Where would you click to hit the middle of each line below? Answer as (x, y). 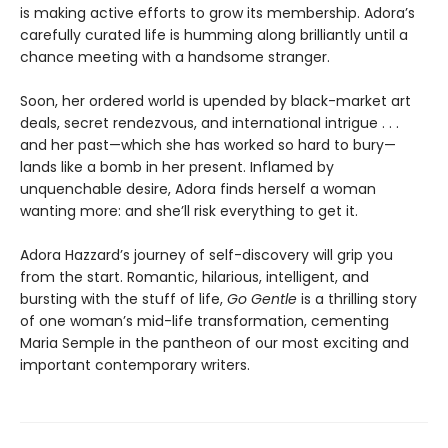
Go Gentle (262, 298)
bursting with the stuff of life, (123, 298)
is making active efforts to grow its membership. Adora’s (217, 12)
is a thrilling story (357, 298)
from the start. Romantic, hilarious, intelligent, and (194, 276)
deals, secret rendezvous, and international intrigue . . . (209, 122)
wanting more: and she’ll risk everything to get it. (189, 210)
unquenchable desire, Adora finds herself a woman (198, 188)
